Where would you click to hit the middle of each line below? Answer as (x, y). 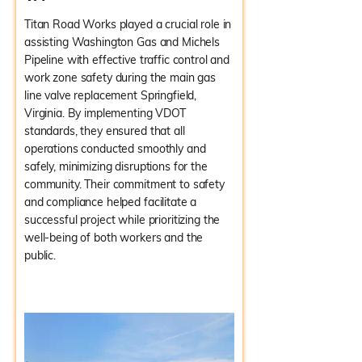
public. (40, 255)
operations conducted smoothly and (115, 149)
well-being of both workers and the (114, 238)
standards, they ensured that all (105, 131)
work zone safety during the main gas (120, 78)
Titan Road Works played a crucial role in (128, 24)
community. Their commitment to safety (124, 184)
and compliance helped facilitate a (111, 202)
